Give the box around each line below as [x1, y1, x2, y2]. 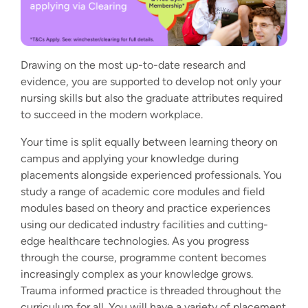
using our [21, 218, 68, 232]
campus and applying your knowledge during [21, 152, 239, 166]
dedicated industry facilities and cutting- [68, 218, 268, 232]
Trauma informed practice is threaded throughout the [21, 284, 281, 298]
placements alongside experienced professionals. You [21, 168, 282, 182]
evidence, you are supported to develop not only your [21, 75, 281, 89]
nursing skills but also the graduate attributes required [21, 91, 283, 105]
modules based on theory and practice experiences [21, 201, 270, 215]
